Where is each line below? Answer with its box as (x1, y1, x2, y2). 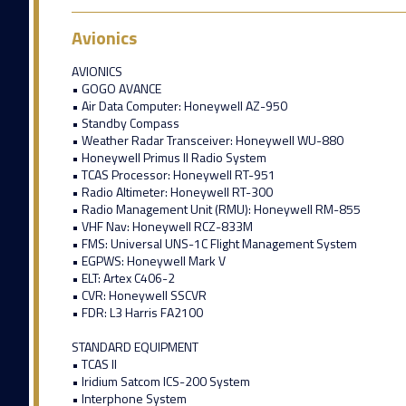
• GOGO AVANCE (71, 79, 161, 99)
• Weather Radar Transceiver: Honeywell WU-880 (71, 130, 343, 150)
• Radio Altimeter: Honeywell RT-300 (71, 182, 273, 202)
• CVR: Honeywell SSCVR (71, 285, 207, 305)
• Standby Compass (71, 113, 179, 133)
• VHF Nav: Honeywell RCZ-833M (71, 217, 253, 237)
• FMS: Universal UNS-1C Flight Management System (71, 234, 357, 254)
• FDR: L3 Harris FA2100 (71, 303, 203, 323)
